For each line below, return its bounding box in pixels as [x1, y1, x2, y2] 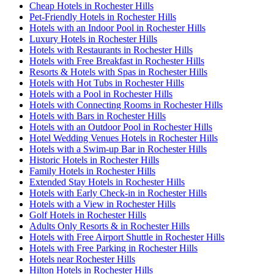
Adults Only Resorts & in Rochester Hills [29, 221, 190, 232]
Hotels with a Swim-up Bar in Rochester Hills [29, 144, 207, 155]
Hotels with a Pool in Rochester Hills [29, 89, 172, 100]
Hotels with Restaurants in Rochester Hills [29, 45, 193, 56]
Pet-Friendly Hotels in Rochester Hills [29, 12, 176, 23]
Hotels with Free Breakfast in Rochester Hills [29, 56, 204, 67]
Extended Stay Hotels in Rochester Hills [29, 177, 185, 188]
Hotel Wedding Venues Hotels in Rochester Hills [29, 133, 218, 144]
